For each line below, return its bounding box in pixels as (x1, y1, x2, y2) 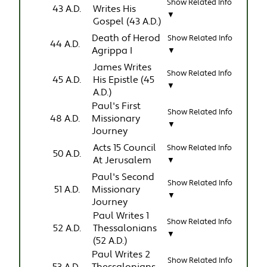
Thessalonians (93, 222, 157, 235)
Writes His (93, 2, 136, 15)
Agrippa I (92, 44, 133, 57)
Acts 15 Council (93, 141, 157, 154)
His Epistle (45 (93, 73, 155, 86)
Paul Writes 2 (92, 248, 151, 261)
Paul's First (92, 100, 141, 113)
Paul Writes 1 (93, 209, 150, 222)
